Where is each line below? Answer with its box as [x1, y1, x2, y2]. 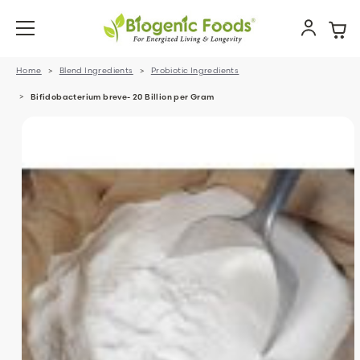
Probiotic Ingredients [150, 65, 239, 76]
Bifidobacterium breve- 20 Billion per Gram [30, 92, 215, 102]
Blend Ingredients [59, 65, 133, 76]
